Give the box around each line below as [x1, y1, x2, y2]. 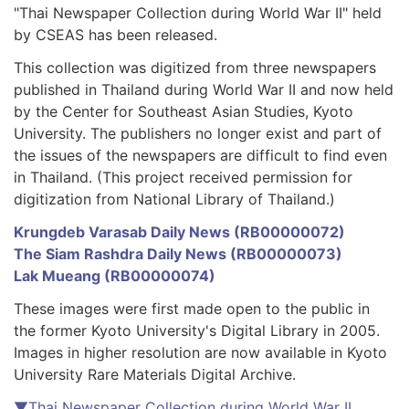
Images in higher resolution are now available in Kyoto [14, 342, 387, 362]
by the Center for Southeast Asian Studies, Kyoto [14, 101, 353, 121]
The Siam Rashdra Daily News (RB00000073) [14, 244, 342, 263]
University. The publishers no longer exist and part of [14, 123, 382, 142]
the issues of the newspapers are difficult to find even [14, 145, 387, 164]
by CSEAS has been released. [14, 25, 217, 44]
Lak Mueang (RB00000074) [14, 266, 215, 285]
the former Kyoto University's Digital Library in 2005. [14, 320, 380, 340]
